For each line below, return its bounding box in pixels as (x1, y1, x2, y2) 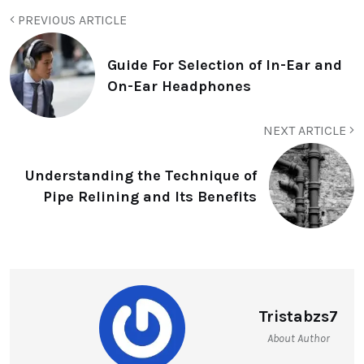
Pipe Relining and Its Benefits (43, 187, 257, 206)
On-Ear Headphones (107, 76, 251, 95)
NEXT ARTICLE (263, 123, 349, 138)
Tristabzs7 (258, 307, 338, 326)
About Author (266, 331, 330, 345)
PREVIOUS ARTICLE (15, 12, 127, 28)
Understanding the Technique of (25, 166, 257, 184)
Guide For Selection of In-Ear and (107, 55, 342, 74)
